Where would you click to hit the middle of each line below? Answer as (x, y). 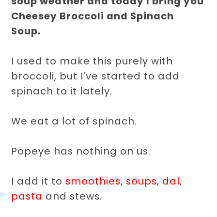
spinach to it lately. (63, 91)
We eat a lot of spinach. (76, 121)
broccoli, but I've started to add (96, 76)
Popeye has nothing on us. (83, 151)
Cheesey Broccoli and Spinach (93, 16)
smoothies (93, 181)
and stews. (74, 196)
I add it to (39, 181)
